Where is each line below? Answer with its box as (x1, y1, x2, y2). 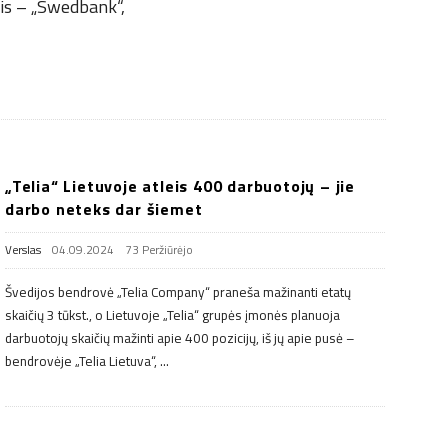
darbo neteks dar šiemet (5, 196, 203, 221)
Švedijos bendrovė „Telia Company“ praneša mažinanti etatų (5, 281, 351, 302)
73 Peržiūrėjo (125, 240, 193, 259)
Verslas (5, 240, 41, 259)
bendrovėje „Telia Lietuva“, (5, 350, 157, 371)
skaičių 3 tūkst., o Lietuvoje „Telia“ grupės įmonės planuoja (5, 304, 340, 325)
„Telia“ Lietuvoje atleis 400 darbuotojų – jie (5, 173, 355, 198)
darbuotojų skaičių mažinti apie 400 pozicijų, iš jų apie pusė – (5, 327, 355, 348)
